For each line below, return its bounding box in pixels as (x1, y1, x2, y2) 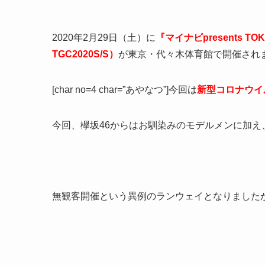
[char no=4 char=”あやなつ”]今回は (52, 84, 197, 95)
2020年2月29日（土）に (52, 32, 156, 43)
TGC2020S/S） (52, 49, 118, 59)
